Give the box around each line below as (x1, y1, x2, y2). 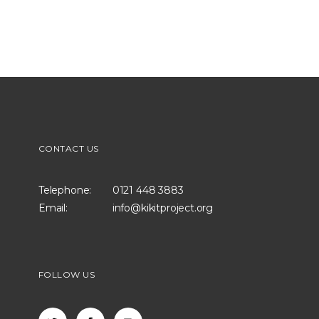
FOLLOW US (38, 268, 95, 280)
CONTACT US (38, 142, 99, 154)
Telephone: (38, 183, 92, 197)
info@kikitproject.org (112, 201, 214, 214)
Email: (38, 201, 68, 214)
